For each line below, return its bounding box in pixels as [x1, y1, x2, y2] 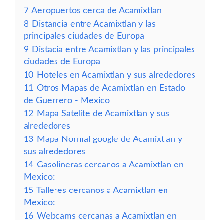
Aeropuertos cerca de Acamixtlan [31, 6, 162, 15]
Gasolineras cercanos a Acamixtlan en [37, 161, 184, 169]
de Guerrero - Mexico [24, 96, 110, 105]
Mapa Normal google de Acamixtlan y [37, 135, 182, 143]
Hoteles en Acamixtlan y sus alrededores [37, 71, 195, 79]
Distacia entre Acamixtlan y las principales [32, 45, 195, 54]
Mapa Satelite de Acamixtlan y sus [37, 110, 169, 118]
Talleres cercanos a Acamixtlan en [36, 186, 168, 194]
